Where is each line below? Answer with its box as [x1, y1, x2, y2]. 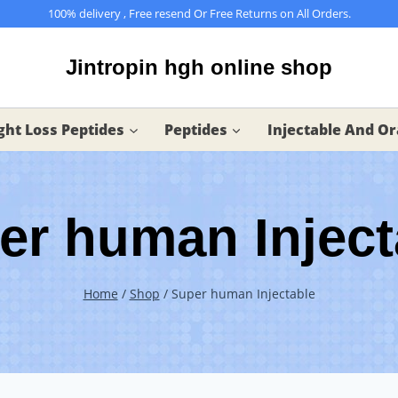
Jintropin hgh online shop [66, 54, 332, 79]
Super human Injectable [171, 285, 315, 303]
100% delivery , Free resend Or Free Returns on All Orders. [47, 5, 351, 22]
